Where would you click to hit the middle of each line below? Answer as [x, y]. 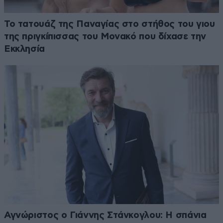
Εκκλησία [24, 49]
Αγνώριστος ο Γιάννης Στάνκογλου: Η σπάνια [105, 216]
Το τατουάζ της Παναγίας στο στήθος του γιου [110, 24]
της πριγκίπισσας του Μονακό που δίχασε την [105, 37]
